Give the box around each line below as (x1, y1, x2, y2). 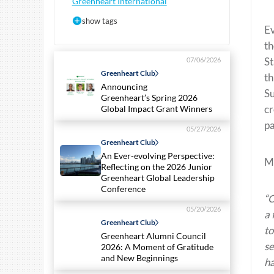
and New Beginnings (101, 253, 180, 264)
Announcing (101, 81, 147, 92)
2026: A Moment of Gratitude (101, 242, 213, 253)
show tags (81, 16, 117, 26)
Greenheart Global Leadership (101, 172, 215, 183)
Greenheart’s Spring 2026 (101, 92, 198, 103)
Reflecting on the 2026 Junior (101, 161, 212, 172)
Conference (101, 183, 149, 194)
